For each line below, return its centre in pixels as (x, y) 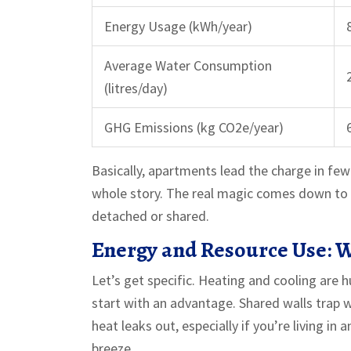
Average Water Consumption (188, 65)
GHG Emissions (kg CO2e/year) (194, 127)
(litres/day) (136, 88)
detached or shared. (150, 215)
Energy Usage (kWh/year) (178, 26)
